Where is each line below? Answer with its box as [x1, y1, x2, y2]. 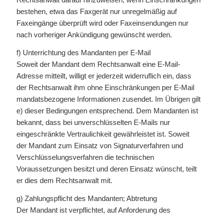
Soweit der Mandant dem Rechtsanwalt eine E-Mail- [16, 60, 180, 68]
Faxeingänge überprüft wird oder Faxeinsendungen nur [16, 19, 188, 28]
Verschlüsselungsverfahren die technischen [16, 153, 154, 161]
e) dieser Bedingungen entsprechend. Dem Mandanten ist [16, 107, 198, 115]
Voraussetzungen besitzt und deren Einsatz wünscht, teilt [16, 165, 197, 173]
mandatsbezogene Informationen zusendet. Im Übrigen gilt [16, 95, 201, 103]
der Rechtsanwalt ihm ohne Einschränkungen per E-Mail [16, 83, 194, 92]
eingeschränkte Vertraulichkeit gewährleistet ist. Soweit [16, 130, 189, 138]
